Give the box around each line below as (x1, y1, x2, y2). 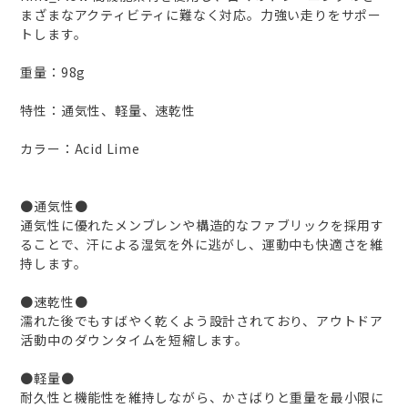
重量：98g (20, 63, 87, 82)
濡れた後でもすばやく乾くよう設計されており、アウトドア (20, 311, 384, 331)
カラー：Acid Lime (20, 139, 140, 158)
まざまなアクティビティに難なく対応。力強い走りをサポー (20, 5, 382, 25)
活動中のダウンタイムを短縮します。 (20, 331, 250, 350)
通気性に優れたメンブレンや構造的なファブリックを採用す (20, 216, 385, 235)
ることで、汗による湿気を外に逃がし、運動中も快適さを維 (20, 235, 384, 254)
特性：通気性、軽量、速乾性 (20, 101, 196, 120)
